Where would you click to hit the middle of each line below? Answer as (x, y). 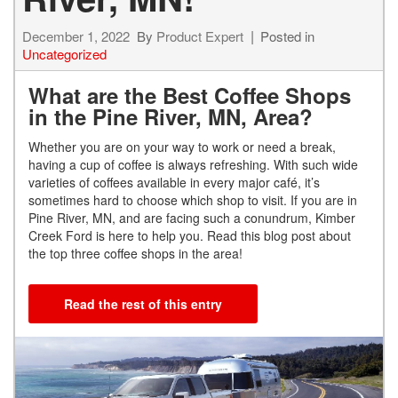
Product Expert (200, 36)
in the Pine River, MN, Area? (177, 117)
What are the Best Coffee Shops (190, 96)
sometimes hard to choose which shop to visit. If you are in (193, 200)
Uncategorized (64, 54)
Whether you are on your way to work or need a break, (182, 147)
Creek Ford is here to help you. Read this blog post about (190, 236)
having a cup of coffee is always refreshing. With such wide (193, 165)
